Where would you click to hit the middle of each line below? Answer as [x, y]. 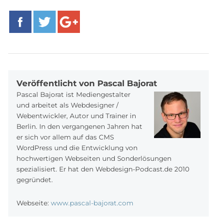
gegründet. [35, 180]
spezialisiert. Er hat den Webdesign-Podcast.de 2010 [103, 169]
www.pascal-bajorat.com [92, 203]
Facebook [26, 53]
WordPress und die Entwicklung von [77, 148]
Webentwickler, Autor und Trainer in [76, 116]
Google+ [72, 53]
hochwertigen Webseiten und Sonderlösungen [94, 159]
